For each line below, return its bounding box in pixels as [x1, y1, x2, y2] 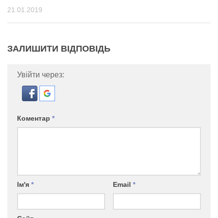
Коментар [17, 114, 52, 123]
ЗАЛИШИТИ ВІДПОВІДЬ [7, 44, 110, 54]
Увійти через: [17, 71, 64, 79]
